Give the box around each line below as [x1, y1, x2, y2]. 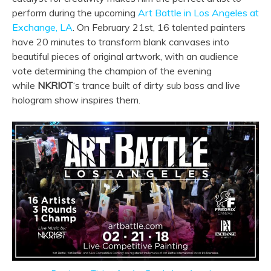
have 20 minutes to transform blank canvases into [12, 36, 229, 48]
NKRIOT [38, 79, 73, 91]
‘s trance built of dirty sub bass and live [73, 79, 240, 91]
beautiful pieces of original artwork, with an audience [12, 50, 238, 62]
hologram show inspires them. [12, 94, 140, 106]
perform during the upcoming [12, 7, 138, 19]
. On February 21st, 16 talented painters [73, 21, 246, 33]
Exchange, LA [12, 21, 73, 33]
